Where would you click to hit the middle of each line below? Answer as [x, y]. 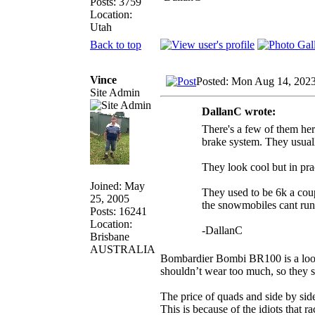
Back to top [116, 44]
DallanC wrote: [239, 111]
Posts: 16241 [118, 211]
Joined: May [117, 186]
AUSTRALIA [123, 249]
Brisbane [110, 236]
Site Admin [115, 92]
